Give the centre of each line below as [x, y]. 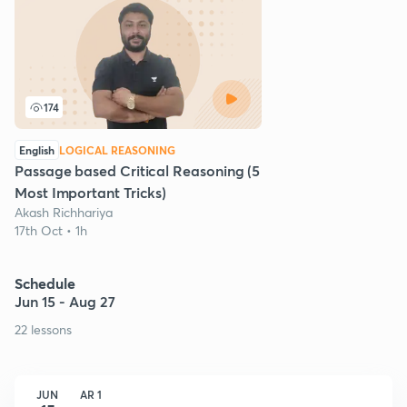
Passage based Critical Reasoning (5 [138, 170]
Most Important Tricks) [91, 192]
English [37, 149]
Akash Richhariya [64, 212]
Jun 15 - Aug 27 [65, 301]
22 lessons [43, 329]
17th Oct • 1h [51, 230]
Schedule [45, 283]
